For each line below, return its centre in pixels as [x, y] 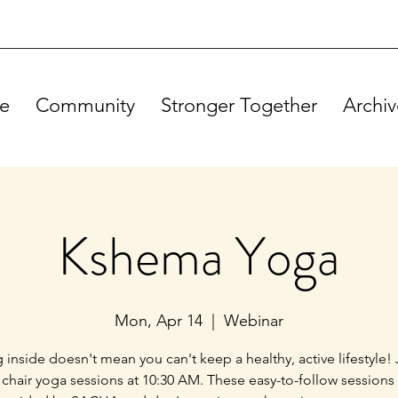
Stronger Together [239, 105]
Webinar [254, 321]
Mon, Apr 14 [159, 321]
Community [85, 105]
